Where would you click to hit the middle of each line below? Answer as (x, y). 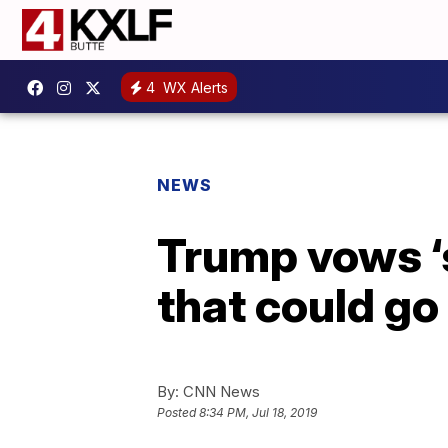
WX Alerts (193, 87)
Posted (178, 413)
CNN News (219, 391)
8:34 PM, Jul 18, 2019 (258, 413)
